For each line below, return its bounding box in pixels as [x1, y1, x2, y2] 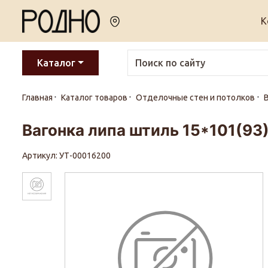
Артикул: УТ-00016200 [22, 151, 112, 160]
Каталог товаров [61, 93, 128, 102]
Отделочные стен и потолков [136, 93, 255, 102]
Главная [22, 93, 53, 102]
